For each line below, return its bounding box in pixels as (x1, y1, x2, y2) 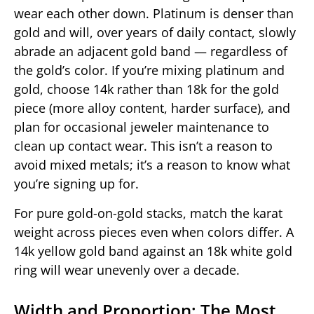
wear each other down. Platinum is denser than (14, 5, 294, 22)
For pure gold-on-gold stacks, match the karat (14, 204, 282, 221)
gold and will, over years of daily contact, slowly (14, 24, 296, 41)
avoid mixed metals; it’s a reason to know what (14, 156, 290, 174)
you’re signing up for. (14, 175, 139, 193)
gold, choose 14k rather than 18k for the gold (14, 81, 279, 98)
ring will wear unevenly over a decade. (14, 261, 240, 278)
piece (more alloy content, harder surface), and (14, 100, 290, 117)
